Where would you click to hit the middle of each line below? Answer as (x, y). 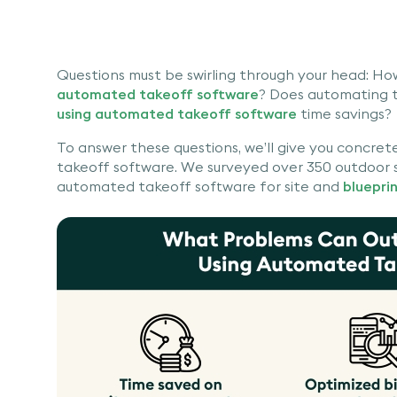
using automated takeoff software (177, 113)
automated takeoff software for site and (200, 186)
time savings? (346, 113)
